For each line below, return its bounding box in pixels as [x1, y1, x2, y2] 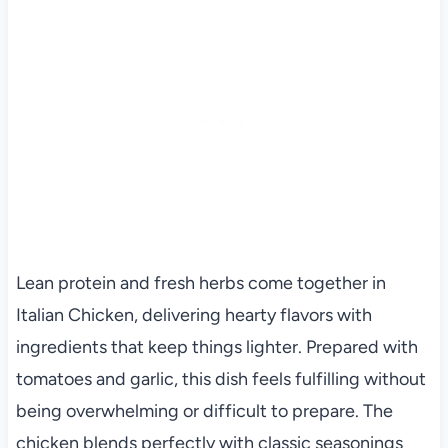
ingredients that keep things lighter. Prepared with [15, 336, 418, 358]
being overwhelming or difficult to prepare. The [15, 400, 393, 422]
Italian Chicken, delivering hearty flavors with [15, 304, 372, 326]
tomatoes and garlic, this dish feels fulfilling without [15, 368, 426, 390]
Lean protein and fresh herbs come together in [15, 272, 386, 294]
